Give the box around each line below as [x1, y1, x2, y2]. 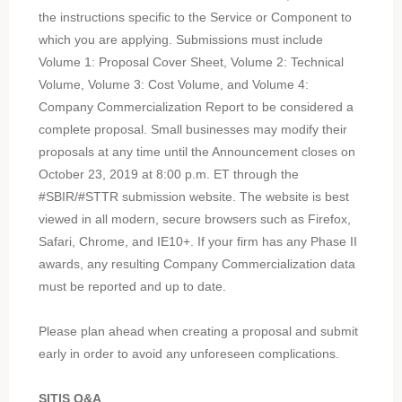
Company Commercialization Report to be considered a [38, 100, 354, 115]
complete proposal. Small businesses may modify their [38, 122, 347, 137]
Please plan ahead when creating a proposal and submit [38, 324, 358, 339]
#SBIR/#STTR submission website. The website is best [38, 189, 349, 205]
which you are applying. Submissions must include [38, 32, 323, 48]
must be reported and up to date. [38, 279, 226, 294]
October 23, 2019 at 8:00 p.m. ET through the [38, 167, 299, 182]
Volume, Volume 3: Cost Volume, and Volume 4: [38, 77, 309, 92]
